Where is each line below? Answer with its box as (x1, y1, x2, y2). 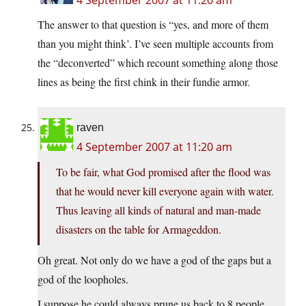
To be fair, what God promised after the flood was (56, 165, 270, 180)
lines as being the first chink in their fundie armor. (38, 74, 250, 89)
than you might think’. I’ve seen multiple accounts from (38, 36, 273, 51)
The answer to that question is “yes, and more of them (38, 17, 268, 32)
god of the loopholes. (38, 272, 128, 287)
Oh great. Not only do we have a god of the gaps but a (38, 253, 271, 268)
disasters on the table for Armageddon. (56, 222, 221, 237)
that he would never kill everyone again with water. (56, 184, 274, 199)
